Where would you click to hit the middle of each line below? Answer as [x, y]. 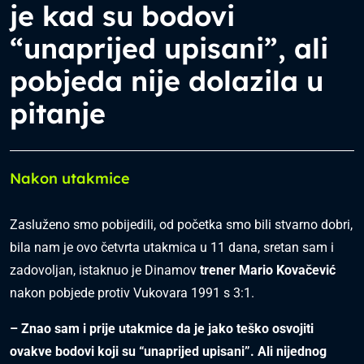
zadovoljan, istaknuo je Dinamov [105, 270]
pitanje [58, 113]
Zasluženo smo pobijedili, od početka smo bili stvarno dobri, [181, 225]
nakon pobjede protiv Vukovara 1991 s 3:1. [132, 293]
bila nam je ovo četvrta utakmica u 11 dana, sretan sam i [172, 247]
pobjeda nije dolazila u [167, 81]
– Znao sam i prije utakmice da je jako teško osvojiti [162, 329]
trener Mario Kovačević [268, 270]
